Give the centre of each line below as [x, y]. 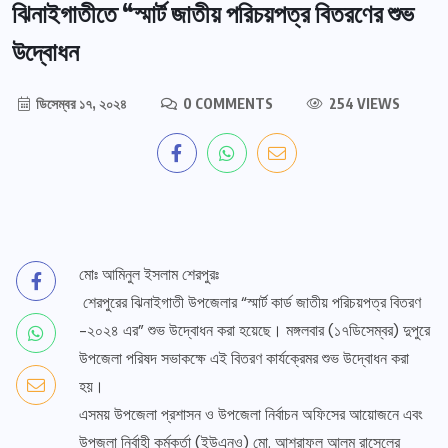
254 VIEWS [363, 104]
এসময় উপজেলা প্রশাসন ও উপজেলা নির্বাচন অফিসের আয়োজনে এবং [251, 415]
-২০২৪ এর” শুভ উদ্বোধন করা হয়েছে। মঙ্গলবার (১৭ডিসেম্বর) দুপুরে [254, 331]
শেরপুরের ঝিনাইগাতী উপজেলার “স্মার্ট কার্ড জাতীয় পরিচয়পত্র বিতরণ [250, 303]
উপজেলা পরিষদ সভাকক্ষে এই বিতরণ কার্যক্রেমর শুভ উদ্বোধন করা [244, 359]
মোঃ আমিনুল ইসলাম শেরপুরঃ [149, 275]
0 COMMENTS [226, 104]
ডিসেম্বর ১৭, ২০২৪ [80, 104]
